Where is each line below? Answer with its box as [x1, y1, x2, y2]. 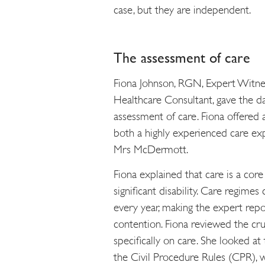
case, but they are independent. [114, 3, 251, 16]
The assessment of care [114, 49, 250, 66]
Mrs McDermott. [114, 143, 188, 156]
